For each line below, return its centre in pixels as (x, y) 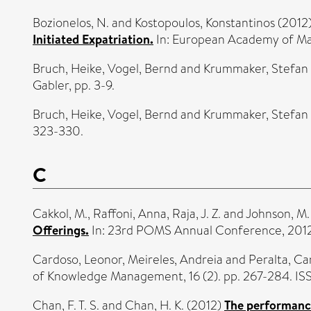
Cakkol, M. (60, 213)
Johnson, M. (278, 213)
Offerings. (61, 230)
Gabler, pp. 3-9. (74, 85)
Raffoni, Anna (130, 213)
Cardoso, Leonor (77, 259)
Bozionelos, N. (71, 23)
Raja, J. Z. (196, 213)
